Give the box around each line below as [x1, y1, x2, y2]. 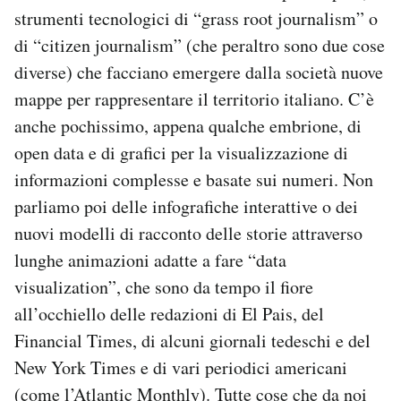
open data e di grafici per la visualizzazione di [14, 141, 348, 165]
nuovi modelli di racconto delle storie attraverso [14, 221, 363, 245]
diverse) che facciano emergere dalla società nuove [14, 60, 383, 84]
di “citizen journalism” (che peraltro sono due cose [14, 33, 385, 57]
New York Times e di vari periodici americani [14, 355, 347, 380]
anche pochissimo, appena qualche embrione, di [14, 114, 362, 138]
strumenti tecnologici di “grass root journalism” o [14, 6, 378, 30]
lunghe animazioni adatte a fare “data [14, 248, 286, 272]
